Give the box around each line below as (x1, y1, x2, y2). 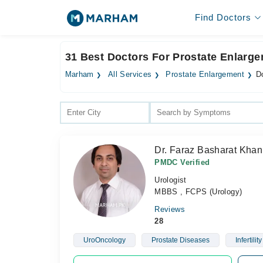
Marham (65, 70, 94, 79)
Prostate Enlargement (166, 70, 245, 79)
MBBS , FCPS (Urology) (154, 187, 242, 196)
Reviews (154, 205, 185, 214)
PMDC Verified (154, 158, 210, 167)
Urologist (154, 176, 187, 184)
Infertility (235, 236, 262, 244)
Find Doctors (194, 12, 251, 22)
